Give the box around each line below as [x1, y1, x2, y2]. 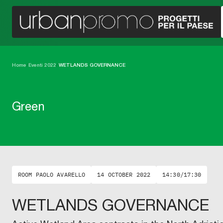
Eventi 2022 [28, 62, 57, 68]
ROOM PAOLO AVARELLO [18, 171, 86, 178]
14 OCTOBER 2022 [97, 171, 151, 178]
